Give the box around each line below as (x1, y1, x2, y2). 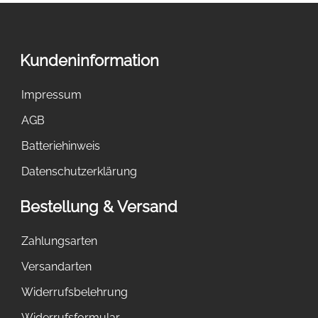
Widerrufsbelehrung (21, 285, 128, 299)
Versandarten (21, 259, 92, 273)
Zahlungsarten (21, 234, 97, 248)
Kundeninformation (20, 50, 159, 70)
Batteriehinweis (21, 138, 100, 153)
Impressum (21, 87, 82, 102)
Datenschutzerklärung (21, 164, 137, 178)
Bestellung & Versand (20, 197, 177, 216)
